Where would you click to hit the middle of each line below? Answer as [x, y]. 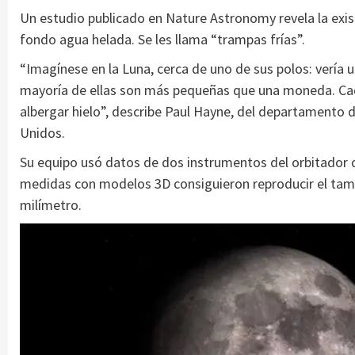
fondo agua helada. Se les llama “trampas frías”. [162, 39]
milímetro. [51, 204]
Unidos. [42, 132]
